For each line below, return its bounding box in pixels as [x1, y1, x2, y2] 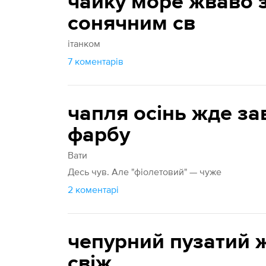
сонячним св [68, 13, 196, 34]
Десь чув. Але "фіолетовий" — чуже [68, 166, 222, 177]
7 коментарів [68, 56, 124, 66]
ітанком [68, 38, 101, 49]
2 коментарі [68, 184, 119, 195]
